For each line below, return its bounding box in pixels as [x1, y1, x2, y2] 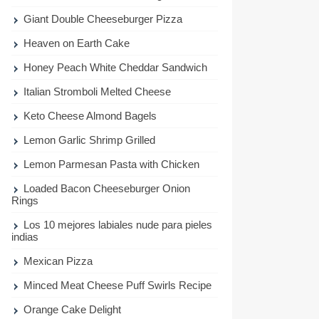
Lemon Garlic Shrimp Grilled [23, 133, 156, 146]
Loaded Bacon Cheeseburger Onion [23, 182, 191, 194]
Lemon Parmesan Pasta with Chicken [23, 157, 200, 170]
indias [11, 230, 38, 243]
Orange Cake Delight [23, 303, 122, 315]
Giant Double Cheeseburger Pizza [23, 12, 183, 25]
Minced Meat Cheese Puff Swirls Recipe [23, 278, 212, 291]
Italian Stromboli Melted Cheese [23, 85, 172, 98]
